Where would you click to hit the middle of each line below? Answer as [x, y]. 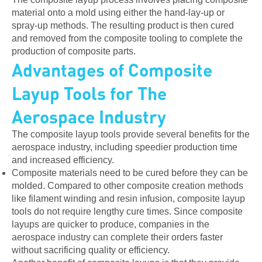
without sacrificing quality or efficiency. [91, 250]
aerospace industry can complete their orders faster [117, 237]
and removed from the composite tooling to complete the [127, 38]
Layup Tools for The [89, 93]
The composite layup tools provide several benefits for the [131, 134]
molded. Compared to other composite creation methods [127, 186]
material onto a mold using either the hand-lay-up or [118, 13]
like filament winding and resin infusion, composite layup [128, 199]
